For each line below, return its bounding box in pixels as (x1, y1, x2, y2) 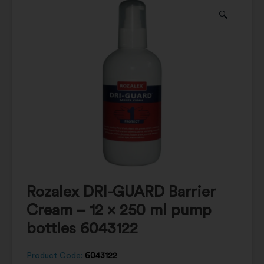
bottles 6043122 (27, 220, 138, 236)
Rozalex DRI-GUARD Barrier (27, 184, 216, 200)
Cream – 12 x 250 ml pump (27, 202, 212, 218)
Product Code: (27, 251, 85, 260)
